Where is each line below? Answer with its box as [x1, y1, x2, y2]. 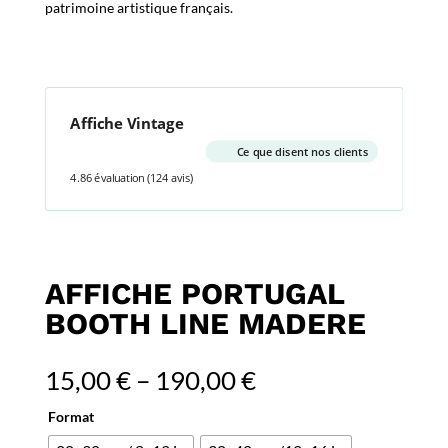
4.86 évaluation [70, 171, 145, 186]
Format [47, 408, 94, 425]
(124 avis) [146, 171, 193, 186]
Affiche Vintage [70, 112, 184, 133]
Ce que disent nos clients [236, 144, 368, 159]
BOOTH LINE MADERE [44, 306, 366, 341]
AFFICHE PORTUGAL [44, 276, 344, 311]
